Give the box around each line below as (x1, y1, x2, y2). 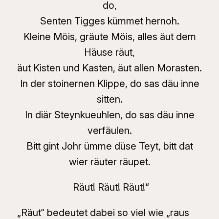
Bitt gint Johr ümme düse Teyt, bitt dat (26, 140, 193, 152)
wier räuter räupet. (68, 155, 151, 168)
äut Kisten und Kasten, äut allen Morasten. (17, 62, 202, 74)
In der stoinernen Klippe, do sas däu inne (20, 77, 199, 89)
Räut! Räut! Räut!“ (70, 181, 149, 193)
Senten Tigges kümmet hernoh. (40, 15, 179, 27)
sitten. (96, 93, 123, 105)
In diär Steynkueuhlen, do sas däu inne (24, 109, 195, 121)
